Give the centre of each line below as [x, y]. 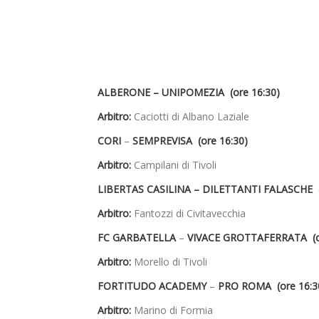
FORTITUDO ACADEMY [153, 286]
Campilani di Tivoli [174, 165]
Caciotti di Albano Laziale [190, 117]
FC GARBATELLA [138, 238]
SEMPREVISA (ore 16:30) [190, 141]
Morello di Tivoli [169, 262]
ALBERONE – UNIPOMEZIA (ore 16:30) [189, 93]
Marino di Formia [172, 310]
